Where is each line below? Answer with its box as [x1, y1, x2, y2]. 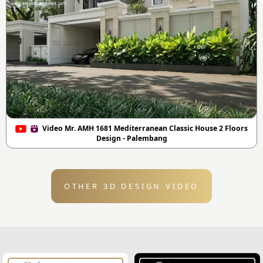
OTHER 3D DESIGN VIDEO [63, 181, 200, 192]
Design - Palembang [96, 133, 167, 144]
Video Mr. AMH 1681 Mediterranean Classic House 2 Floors [39, 123, 248, 134]
